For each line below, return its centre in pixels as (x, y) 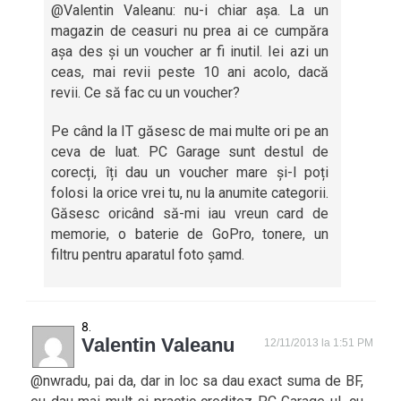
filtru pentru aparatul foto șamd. (148, 255)
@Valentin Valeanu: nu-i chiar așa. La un (190, 10)
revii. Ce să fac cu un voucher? (146, 93)
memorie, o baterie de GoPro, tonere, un (190, 234)
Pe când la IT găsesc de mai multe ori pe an (190, 131)
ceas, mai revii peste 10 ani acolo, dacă (190, 72)
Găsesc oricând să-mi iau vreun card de (190, 213)
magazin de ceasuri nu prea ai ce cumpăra (190, 31)
